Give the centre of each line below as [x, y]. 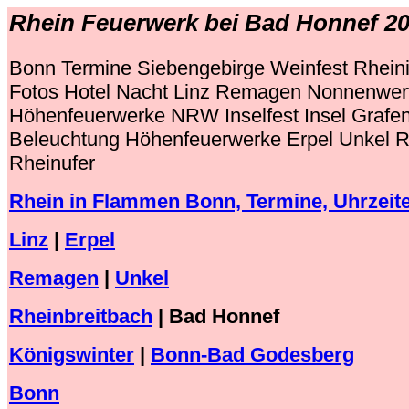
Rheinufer [52, 163]
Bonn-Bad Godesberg [252, 355]
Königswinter [72, 355]
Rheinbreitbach [81, 317]
